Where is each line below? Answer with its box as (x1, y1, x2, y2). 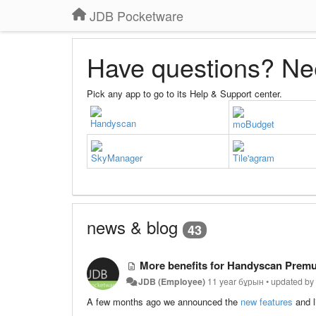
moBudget (233, 116, 274, 130)
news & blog (87, 214, 178, 239)
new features (241, 294, 293, 308)
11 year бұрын (207, 274, 265, 288)
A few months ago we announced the (87, 294, 241, 308)
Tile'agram (233, 150, 274, 164)
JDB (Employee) (138, 274, 206, 288)
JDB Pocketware (90, 6, 183, 25)
